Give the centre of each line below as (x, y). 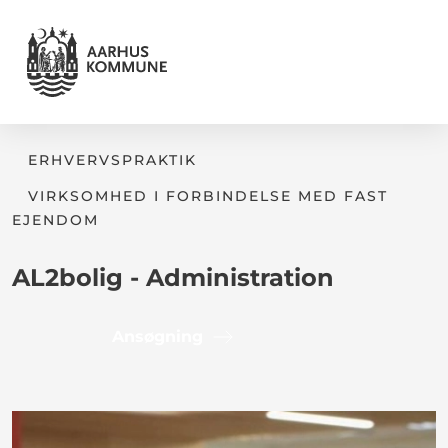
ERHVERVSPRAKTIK (112, 160)
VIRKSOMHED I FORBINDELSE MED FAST (208, 196)
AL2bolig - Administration (173, 277)
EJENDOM (55, 220)
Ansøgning (157, 336)
